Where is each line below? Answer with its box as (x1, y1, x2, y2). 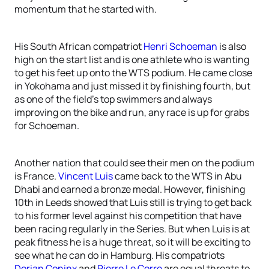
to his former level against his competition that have (14, 209, 241, 222)
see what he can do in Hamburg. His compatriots (14, 249, 225, 262)
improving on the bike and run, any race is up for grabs (14, 106, 249, 119)
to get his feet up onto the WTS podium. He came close (14, 66, 252, 79)
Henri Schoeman (144, 40, 217, 53)
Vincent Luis (58, 169, 113, 183)
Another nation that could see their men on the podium (14, 156, 255, 169)
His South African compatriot (14, 40, 144, 53)
